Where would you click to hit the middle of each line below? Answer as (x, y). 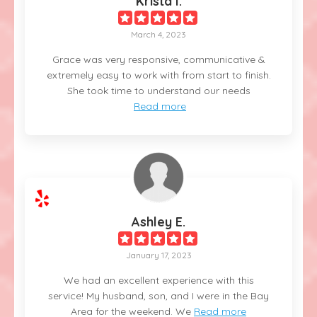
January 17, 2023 (158, 255)
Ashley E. (158, 221)
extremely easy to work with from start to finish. (158, 75)
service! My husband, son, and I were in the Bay (158, 295)
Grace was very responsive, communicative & (158, 59)
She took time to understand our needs (158, 90)
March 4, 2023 (158, 34)
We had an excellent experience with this (158, 280)
